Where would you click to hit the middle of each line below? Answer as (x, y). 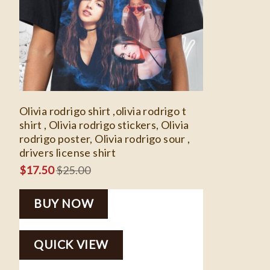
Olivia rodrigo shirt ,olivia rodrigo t (102, 111)
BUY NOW (64, 204)
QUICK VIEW (71, 245)
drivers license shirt (67, 152)
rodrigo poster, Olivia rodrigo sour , (105, 138)
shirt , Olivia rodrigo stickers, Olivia (104, 124)
